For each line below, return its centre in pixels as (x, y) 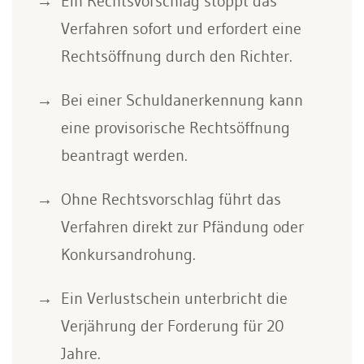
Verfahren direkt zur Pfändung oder (182, 227)
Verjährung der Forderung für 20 (173, 326)
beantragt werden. (124, 155)
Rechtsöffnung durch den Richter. (177, 56)
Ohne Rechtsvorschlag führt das (171, 199)
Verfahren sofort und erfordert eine (181, 28)
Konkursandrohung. (128, 254)
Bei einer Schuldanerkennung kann (182, 100)
